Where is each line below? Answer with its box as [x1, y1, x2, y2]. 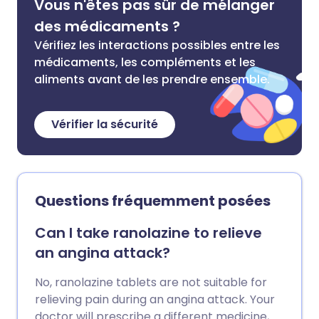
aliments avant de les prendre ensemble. [34, 71, 270, 88]
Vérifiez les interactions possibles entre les [34, 37, 280, 53]
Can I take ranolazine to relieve [35, 223, 262, 243]
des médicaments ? [34, 16, 180, 36]
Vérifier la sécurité [51, 116, 158, 132]
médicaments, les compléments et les [34, 54, 256, 70]
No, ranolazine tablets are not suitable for [35, 274, 267, 291]
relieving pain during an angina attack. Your [35, 291, 275, 308]
